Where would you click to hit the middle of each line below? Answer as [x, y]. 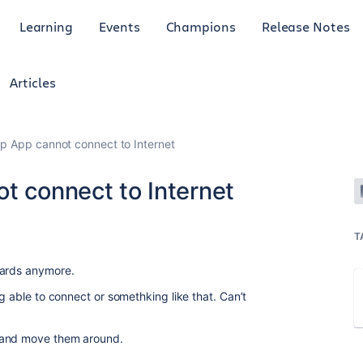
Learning [46, 26]
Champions [201, 26]
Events [120, 26]
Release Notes [305, 26]
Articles [33, 82]
